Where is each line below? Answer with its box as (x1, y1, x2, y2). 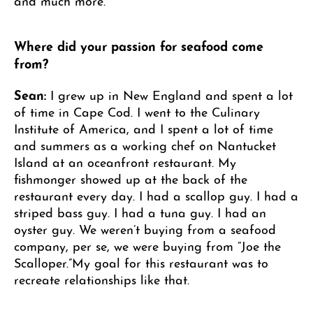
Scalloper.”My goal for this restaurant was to (14, 252, 268, 270)
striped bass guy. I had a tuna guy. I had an (14, 202, 266, 220)
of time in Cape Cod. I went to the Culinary (14, 101, 260, 119)
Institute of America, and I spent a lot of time (14, 118, 273, 136)
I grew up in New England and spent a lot (50, 85, 293, 103)
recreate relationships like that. (14, 269, 189, 287)
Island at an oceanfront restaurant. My (14, 152, 236, 170)
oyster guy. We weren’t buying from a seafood (14, 219, 276, 237)
